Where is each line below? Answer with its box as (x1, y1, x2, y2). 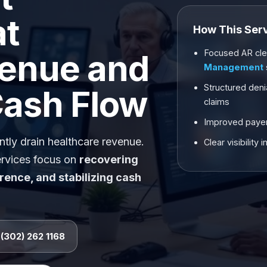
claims (204, 96, 230, 107)
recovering (79, 153, 138, 166)
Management (204, 61, 264, 72)
